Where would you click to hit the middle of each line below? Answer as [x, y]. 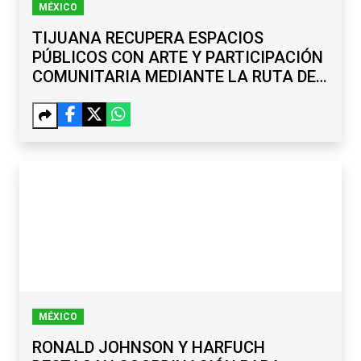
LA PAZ [60, 96]
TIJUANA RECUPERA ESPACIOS [148, 38]
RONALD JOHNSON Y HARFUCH [149, 348]
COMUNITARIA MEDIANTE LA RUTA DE [174, 77]
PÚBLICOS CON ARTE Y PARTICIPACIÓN [178, 58]
